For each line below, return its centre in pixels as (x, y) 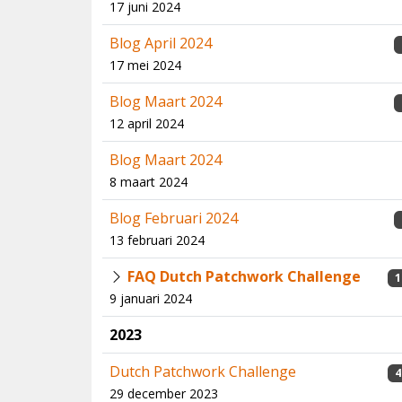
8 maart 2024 (149, 182)
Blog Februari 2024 (174, 218)
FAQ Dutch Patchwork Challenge (244, 276)
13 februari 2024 (157, 240)
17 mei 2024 (145, 65)
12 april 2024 (147, 123)
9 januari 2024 (151, 298)
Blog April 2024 (161, 43)
